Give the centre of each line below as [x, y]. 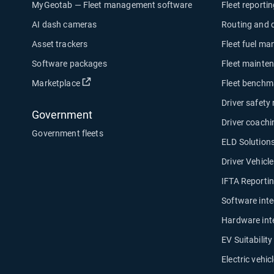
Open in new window [131, 83]
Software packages [69, 64]
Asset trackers [60, 44]
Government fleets [68, 133]
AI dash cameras [65, 24]
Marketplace [56, 83]
